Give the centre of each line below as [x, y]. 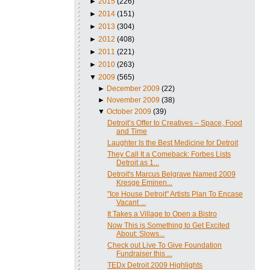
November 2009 [133, 100]
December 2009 [133, 88]
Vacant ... [131, 202]
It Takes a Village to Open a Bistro [162, 214]
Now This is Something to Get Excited [168, 225]
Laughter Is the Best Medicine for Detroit [172, 143]
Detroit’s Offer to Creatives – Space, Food [174, 123]
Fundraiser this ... [144, 253]
